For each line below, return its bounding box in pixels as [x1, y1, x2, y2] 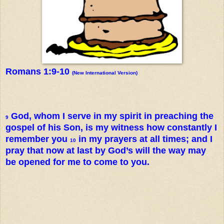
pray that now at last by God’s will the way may [5, 145, 206, 155]
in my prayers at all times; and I [76, 133, 212, 144]
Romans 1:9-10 [5, 66, 72, 76]
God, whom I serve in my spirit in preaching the [8, 110, 213, 121]
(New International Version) [72, 69, 137, 75]
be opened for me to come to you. [5, 156, 149, 167]
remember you [5, 133, 70, 144]
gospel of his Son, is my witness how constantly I [5, 122, 217, 132]
